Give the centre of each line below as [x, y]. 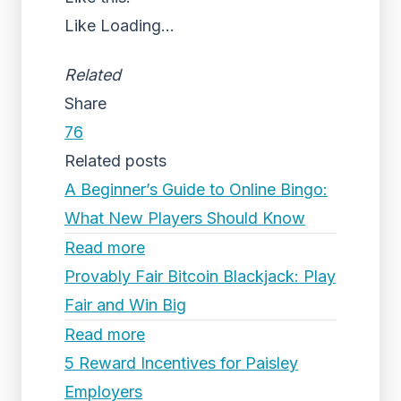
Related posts [115, 161]
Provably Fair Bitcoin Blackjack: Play [200, 276]
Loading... [137, 26]
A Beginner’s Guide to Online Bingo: [196, 189]
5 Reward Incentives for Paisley [181, 363]
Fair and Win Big [125, 305]
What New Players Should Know [185, 218]
